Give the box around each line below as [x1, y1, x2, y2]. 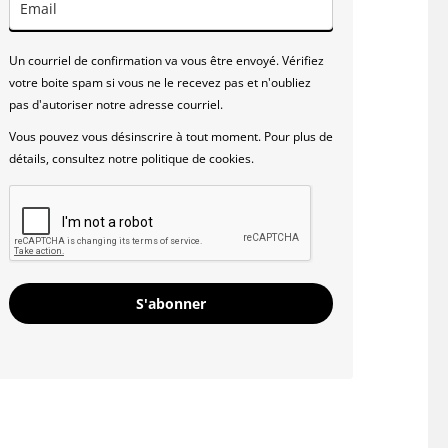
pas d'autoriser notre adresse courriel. [8, 96, 226, 113]
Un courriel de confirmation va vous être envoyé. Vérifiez [8, 52, 324, 69]
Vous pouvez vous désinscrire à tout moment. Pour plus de [8, 128, 333, 145]
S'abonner [135, 294, 206, 313]
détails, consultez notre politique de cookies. [8, 150, 257, 167]
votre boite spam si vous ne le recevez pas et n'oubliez [8, 74, 311, 91]
